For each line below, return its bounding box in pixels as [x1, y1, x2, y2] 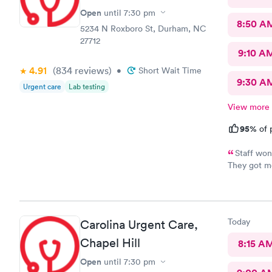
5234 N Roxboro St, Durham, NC [80, 22, 206, 34]
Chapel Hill [80, 236, 140, 250]
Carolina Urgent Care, [80, 217, 198, 232]
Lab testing [69, 81, 105, 92]
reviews [72, 64, 109, 76]
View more [227, 101, 270, 112]
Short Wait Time [138, 64, 202, 76]
